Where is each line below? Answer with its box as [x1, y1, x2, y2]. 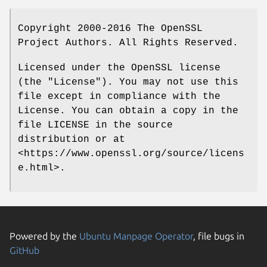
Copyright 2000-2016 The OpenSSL [18, 23, 203, 34]
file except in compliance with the [18, 91, 221, 102]
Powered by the [10, 230, 79, 241]
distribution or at [18, 133, 125, 145]
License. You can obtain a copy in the [18, 105, 238, 116]
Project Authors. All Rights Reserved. [18, 37, 238, 48]
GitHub [10, 244, 39, 256]
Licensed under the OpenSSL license [18, 62, 221, 73]
